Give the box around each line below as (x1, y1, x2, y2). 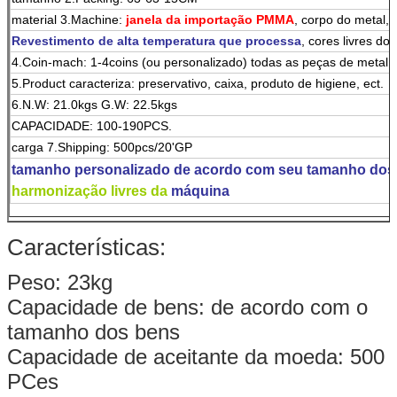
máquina (171, 183, 230, 198)
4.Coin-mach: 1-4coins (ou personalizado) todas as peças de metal (12, 54, 388, 69)
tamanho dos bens (7, 319, 180, 344)
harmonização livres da (12, 183, 167, 198)
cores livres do (305, 33, 393, 48)
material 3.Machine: (12, 12, 126, 27)
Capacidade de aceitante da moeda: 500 (7, 344, 385, 369)
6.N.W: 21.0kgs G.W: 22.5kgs (12, 97, 177, 112)
